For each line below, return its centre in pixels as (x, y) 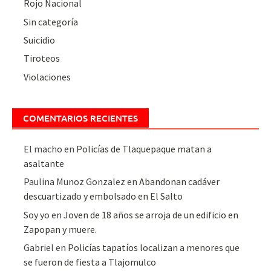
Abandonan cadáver (180, 182)
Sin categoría (51, 21)
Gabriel (39, 247)
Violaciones (47, 77)
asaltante (44, 163)
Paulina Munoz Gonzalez (75, 182)
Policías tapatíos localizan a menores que (154, 247)
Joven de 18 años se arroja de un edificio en (151, 214)
